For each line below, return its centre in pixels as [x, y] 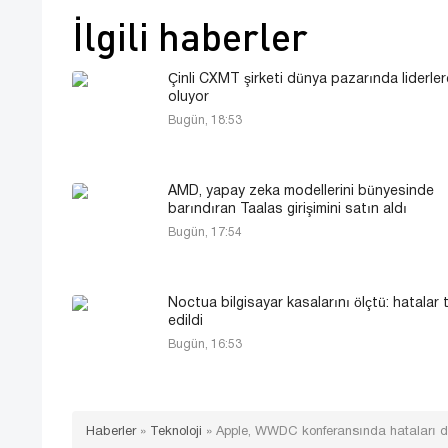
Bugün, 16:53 [205, 344]
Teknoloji [176, 431]
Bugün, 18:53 [205, 120]
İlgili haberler [190, 35]
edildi [185, 321]
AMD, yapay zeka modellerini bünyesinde [301, 191]
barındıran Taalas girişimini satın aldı [287, 209]
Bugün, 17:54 [205, 232]
